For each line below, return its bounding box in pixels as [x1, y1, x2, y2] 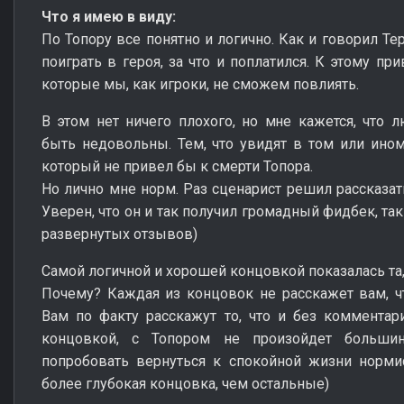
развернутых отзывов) [41, 225, 197, 243]
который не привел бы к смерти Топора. [41, 157, 313, 175]
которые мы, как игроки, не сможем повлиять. [41, 75, 359, 93]
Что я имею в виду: [41, 7, 176, 25]
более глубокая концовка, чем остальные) [41, 374, 329, 392]
